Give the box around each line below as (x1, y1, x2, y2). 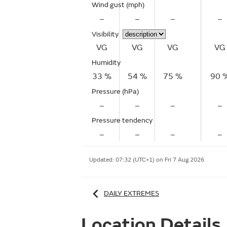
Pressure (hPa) (92, 87, 139, 96)
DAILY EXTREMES (104, 188, 159, 198)
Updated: (89, 156, 116, 164)
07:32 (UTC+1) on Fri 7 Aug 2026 (116, 156, 204, 164)
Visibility (92, 30, 119, 39)
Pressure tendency (92, 116, 153, 125)
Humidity (92, 58, 121, 67)
